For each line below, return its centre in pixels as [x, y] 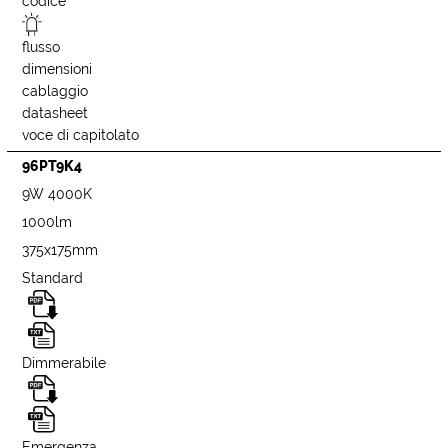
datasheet [55, 113]
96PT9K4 [52, 166]
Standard [53, 278]
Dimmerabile [64, 362]
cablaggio [55, 91]
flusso [41, 47]
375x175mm [60, 250]
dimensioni [57, 69]
